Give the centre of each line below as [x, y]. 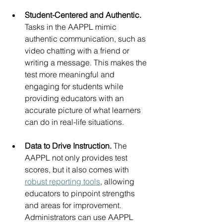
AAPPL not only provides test [77, 157]
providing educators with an [75, 98]
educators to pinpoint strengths [81, 193]
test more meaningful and [71, 74]
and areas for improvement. [74, 205]
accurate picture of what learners [84, 110]
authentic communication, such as [87, 38]
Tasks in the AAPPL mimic [72, 27]
